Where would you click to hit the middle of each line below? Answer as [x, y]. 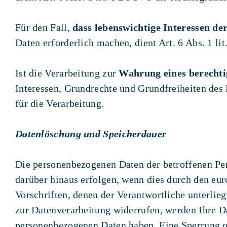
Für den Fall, [44, 27]
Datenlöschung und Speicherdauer [91, 134]
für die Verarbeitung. [60, 103]
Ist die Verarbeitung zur [67, 73]
